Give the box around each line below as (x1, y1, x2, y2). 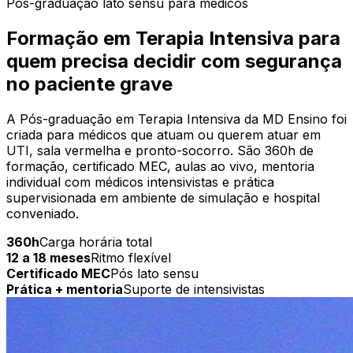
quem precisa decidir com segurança (6, 49, 342, 72)
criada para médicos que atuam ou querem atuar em (6, 126, 321, 143)
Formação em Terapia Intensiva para (6, 26, 340, 50)
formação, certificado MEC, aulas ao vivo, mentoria (6, 158, 314, 174)
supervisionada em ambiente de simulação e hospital (6, 189, 320, 206)
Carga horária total (39, 233, 152, 250)
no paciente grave (6, 72, 173, 95)
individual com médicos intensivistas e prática (6, 173, 274, 190)
